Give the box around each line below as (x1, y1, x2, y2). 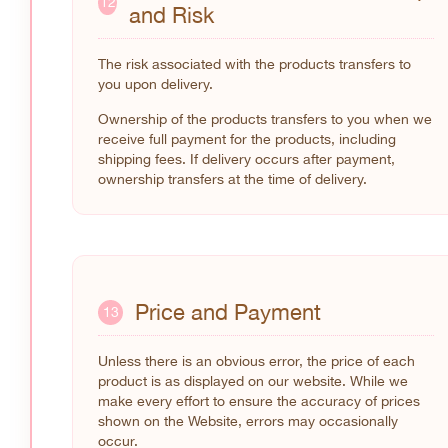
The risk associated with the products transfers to (98, 56, 411, 72)
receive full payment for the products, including (98, 131, 396, 147)
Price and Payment (135, 299, 321, 326)
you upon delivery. (98, 76, 213, 92)
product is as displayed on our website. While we (98, 373, 408, 390)
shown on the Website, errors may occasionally (98, 413, 398, 430)
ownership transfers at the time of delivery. (98, 171, 367, 187)
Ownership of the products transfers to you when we (98, 111, 432, 127)
